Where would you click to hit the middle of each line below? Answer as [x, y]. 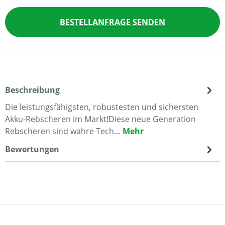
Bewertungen [32, 149]
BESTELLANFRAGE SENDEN [113, 22]
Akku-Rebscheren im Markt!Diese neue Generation [100, 119]
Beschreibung [32, 90]
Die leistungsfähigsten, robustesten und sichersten [102, 107]
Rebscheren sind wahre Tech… [64, 131]
